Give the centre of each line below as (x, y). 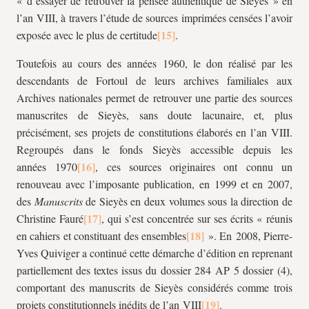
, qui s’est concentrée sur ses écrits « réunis (197, 218)
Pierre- (278, 236)
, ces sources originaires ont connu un (194, 167)
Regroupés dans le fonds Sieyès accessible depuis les (154, 149)
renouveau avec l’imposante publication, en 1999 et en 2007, (154, 184)
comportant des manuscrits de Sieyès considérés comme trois (154, 287)
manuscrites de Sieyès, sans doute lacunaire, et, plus (154, 115)
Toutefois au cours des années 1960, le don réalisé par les (154, 63)
